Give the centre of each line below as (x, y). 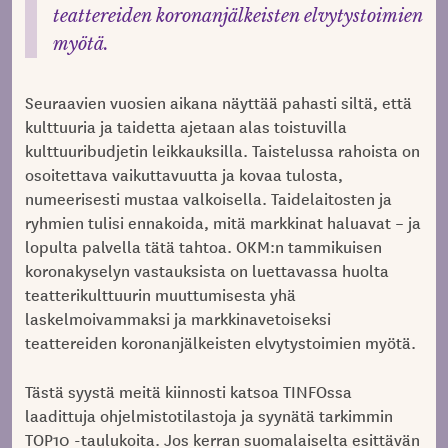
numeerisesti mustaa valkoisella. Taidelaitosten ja (208, 197)
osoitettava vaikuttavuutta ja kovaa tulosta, (183, 173)
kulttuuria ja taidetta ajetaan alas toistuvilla (185, 125)
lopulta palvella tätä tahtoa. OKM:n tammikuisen (203, 245)
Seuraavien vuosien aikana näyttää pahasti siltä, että (218, 101)
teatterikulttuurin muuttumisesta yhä (160, 293)
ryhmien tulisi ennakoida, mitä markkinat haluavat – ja (222, 221)
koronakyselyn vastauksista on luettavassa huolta (206, 269)
